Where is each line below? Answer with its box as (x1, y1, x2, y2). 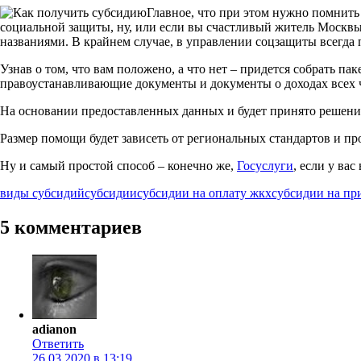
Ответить (32, 337, 84, 351)
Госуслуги (237, 159, 293, 173)
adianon (32, 322, 77, 337)
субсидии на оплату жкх (137, 186, 272, 201)
